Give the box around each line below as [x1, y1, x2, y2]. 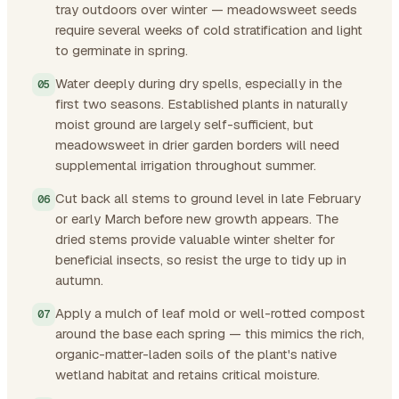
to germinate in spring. [55, 41, 188, 59]
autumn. [55, 271, 103, 289]
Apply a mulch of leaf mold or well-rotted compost [55, 304, 365, 322]
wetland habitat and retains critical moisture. [55, 365, 320, 383]
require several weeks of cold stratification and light [55, 20, 362, 38]
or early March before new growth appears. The [55, 209, 338, 227]
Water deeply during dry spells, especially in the [55, 74, 342, 92]
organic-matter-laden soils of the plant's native [55, 345, 337, 362]
